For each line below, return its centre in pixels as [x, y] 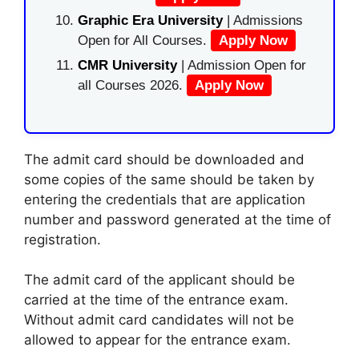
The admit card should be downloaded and [164, 159]
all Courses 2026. [132, 85]
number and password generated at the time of [177, 219]
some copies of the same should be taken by [169, 179]
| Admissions [263, 20]
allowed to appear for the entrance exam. [157, 340]
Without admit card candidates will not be [159, 320]
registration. [63, 239]
